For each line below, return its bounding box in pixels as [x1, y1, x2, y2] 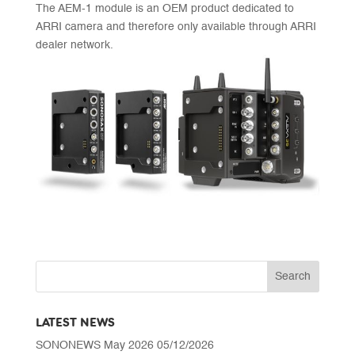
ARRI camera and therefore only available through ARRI [35, 21, 316, 33]
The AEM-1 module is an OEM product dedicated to [35, 3, 294, 15]
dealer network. [35, 40, 113, 52]
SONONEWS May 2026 [35, 339, 154, 351]
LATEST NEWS [35, 314, 115, 330]
